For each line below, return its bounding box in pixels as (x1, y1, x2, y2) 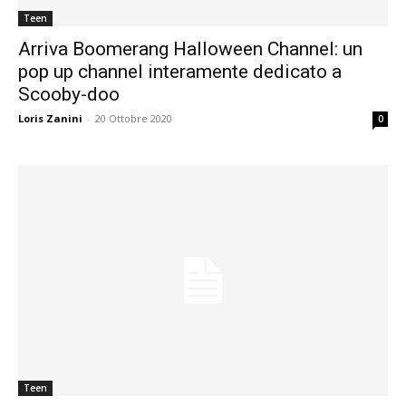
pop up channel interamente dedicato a (18, 60, 342, 82)
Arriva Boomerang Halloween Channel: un (18, 37, 362, 60)
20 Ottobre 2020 (95, 111, 172, 125)
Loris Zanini (18, 111, 82, 125)
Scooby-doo (18, 82, 120, 105)
